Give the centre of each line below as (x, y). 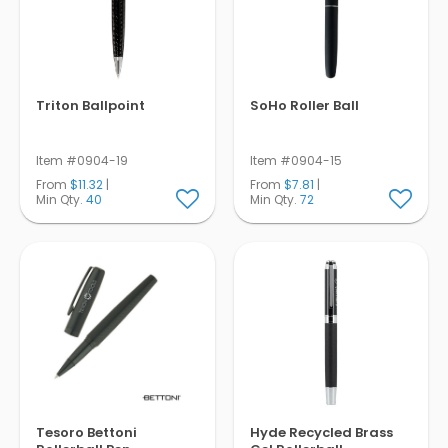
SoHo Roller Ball (304, 105)
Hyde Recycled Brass (321, 432)
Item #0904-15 (295, 160)
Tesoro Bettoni (86, 432)
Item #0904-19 (82, 160)
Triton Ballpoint (90, 105)
